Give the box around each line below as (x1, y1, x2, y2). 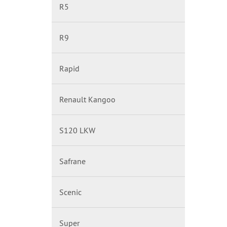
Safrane (59, 156, 86, 166)
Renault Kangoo (59, 94, 116, 104)
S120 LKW (59, 125, 95, 135)
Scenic (59, 187, 82, 197)
